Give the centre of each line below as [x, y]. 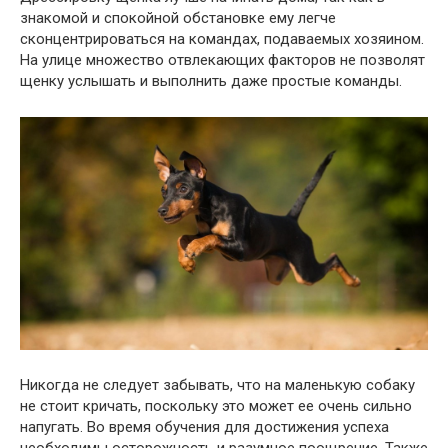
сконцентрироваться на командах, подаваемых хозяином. [222, 38]
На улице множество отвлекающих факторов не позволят [222, 59]
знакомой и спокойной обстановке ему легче [178, 17]
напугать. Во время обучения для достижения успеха [204, 426]
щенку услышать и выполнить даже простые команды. [211, 80]
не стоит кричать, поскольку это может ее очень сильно [216, 405]
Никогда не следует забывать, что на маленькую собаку [217, 384]
